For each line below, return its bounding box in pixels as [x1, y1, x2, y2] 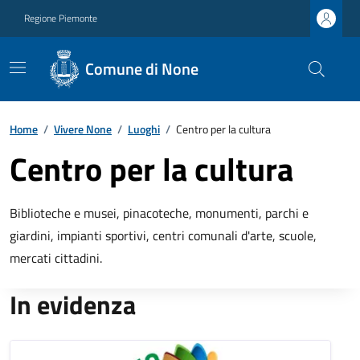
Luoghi [128, 121, 160, 137]
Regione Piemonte [24, 10, 97, 26]
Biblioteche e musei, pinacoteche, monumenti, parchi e [10, 203, 309, 223]
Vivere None [54, 121, 112, 137]
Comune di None [85, 56, 199, 81]
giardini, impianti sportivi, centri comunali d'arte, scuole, [10, 226, 317, 245]
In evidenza [10, 285, 136, 324]
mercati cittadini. [10, 248, 102, 268]
